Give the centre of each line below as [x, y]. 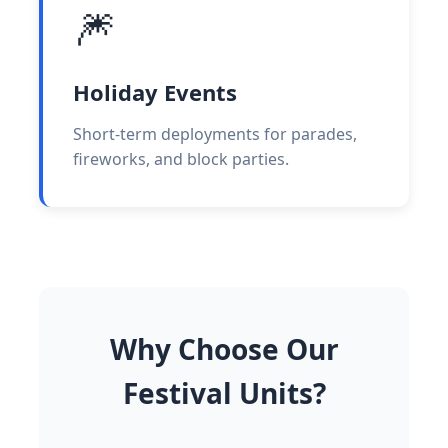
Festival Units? [224, 393]
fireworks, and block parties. [181, 159]
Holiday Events [155, 92]
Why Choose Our [224, 349]
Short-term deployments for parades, [215, 134]
